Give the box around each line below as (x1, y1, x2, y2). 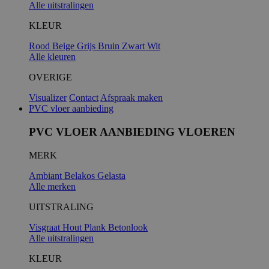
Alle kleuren (29, 52, 76, 62)
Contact (69, 92, 98, 103)
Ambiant (29, 170, 64, 181)
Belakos (64, 170, 97, 181)
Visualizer (29, 92, 67, 103)
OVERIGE (29, 72, 72, 83)
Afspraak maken (100, 92, 163, 103)
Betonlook (108, 222, 148, 232)
